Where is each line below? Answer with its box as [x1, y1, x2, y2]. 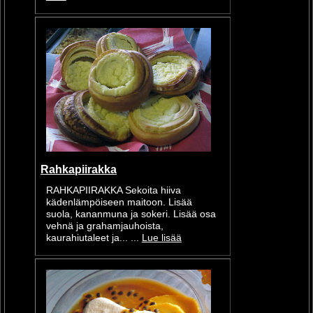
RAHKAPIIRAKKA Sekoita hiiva [45, 184, 181, 196]
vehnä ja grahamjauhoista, [45, 220, 163, 231]
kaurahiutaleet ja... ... [45, 232, 142, 243]
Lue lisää [141, 232, 182, 243]
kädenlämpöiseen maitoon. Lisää [45, 196, 192, 208]
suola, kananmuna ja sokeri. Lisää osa [45, 208, 216, 219]
